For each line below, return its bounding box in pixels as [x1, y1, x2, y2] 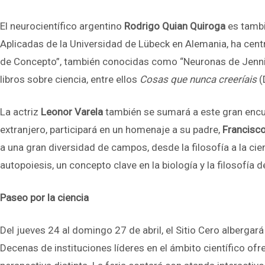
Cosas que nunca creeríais [140, 73, 259, 85]
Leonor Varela [41, 106, 103, 118]
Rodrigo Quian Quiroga [124, 20, 225, 32]
